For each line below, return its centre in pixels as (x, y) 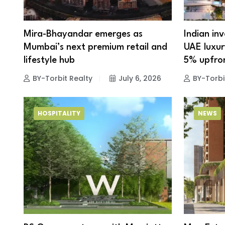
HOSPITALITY (59, 114)
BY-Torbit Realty (63, 79)
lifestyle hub (49, 61)
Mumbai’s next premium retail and (95, 47)
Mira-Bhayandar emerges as (83, 34)
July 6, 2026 (140, 79)
